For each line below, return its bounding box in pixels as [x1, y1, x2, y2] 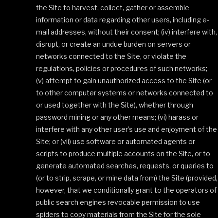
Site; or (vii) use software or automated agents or [36, 137, 195, 145]
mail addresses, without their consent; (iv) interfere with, [36, 28, 217, 36]
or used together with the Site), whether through [36, 101, 193, 109]
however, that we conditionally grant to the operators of [36, 186, 217, 194]
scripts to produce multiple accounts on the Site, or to [36, 149, 210, 158]
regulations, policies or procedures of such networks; [36, 64, 207, 73]
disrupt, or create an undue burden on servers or [36, 40, 191, 48]
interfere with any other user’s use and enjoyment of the [36, 125, 217, 133]
